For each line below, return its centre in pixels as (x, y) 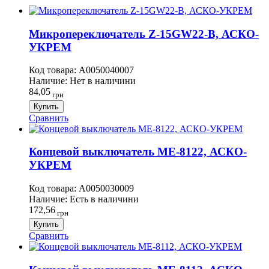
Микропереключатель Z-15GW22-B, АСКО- (144, 34)
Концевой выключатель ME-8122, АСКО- (138, 152)
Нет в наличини (103, 81)
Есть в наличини (104, 199)
